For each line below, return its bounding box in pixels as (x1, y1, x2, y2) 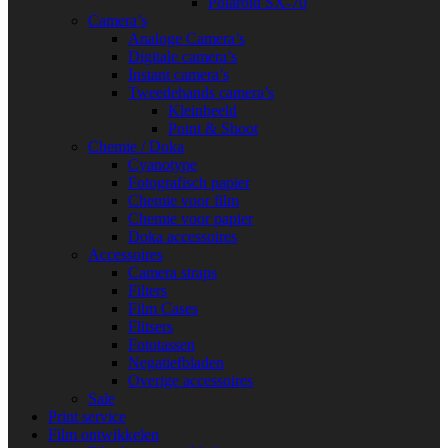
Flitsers (128, 318, 173, 335)
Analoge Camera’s (128, 30, 245, 47)
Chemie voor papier (128, 210, 253, 227)
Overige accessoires (128, 372, 253, 389)
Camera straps (128, 264, 217, 281)
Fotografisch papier (128, 174, 250, 191)
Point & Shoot (168, 120, 258, 137)
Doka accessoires (128, 228, 237, 245)
